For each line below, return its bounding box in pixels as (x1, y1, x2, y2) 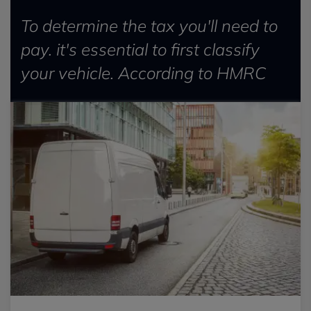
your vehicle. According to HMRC (21, 62, 266, 83)
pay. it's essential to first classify (21, 39, 260, 60)
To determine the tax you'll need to (21, 15, 278, 36)
